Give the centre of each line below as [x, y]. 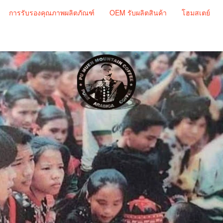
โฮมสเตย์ [196, 12]
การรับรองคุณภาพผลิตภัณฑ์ [52, 12]
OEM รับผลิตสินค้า [138, 12]
